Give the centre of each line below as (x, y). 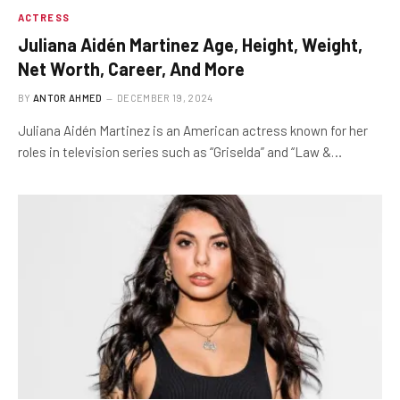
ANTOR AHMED (68, 97)
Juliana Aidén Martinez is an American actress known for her (193, 130)
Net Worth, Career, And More (131, 68)
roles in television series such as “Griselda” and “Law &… (180, 151)
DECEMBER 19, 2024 (165, 97)
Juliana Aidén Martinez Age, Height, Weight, (190, 44)
